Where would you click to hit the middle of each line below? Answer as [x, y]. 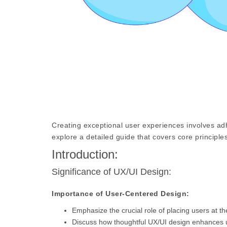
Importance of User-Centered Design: [121, 194]
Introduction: [85, 154]
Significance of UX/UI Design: [111, 172]
